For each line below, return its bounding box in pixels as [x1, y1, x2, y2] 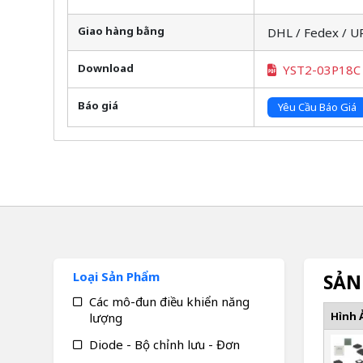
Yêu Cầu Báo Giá [277, 100, 357, 115]
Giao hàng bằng [77, 23, 164, 39]
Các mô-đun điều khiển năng [88, 293, 250, 310]
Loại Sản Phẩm [72, 267, 160, 284]
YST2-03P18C [282, 61, 361, 78]
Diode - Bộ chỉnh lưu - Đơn [88, 335, 240, 352]
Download [77, 60, 134, 75]
